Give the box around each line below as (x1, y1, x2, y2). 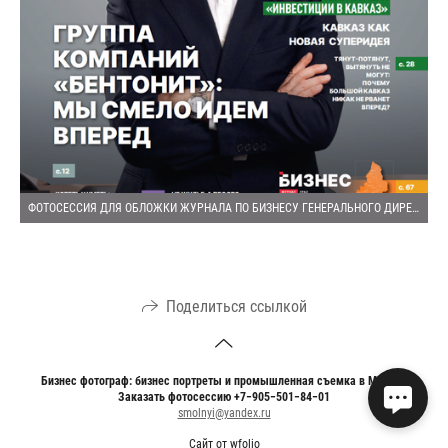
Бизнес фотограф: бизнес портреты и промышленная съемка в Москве (41, 374, 407, 389)
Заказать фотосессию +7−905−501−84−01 (118, 390, 330, 405)
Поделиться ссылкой (165, 297, 307, 317)
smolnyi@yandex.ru (177, 406, 271, 421)
